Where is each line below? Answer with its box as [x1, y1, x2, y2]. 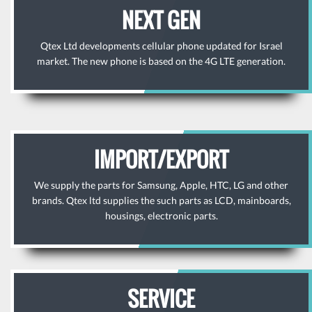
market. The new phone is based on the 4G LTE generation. [37, 55, 286, 67]
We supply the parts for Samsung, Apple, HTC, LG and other [34, 179, 288, 191]
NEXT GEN [122, 4, 201, 36]
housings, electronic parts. [104, 210, 218, 221]
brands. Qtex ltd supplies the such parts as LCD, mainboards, [31, 194, 291, 206]
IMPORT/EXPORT [94, 143, 228, 175]
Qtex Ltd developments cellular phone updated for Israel [40, 40, 283, 52]
